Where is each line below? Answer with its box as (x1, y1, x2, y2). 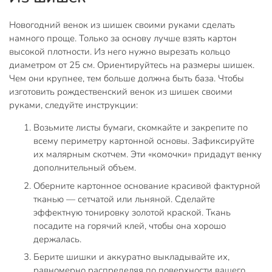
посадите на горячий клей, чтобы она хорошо (33, 219, 226, 232)
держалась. (33, 233, 81, 245)
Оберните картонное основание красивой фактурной (33, 179, 260, 192)
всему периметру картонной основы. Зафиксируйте (33, 135, 254, 148)
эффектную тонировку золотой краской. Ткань (33, 206, 231, 219)
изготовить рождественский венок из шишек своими (9, 86, 233, 98)
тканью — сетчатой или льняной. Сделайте (33, 192, 215, 205)
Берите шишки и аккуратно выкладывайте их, (33, 251, 229, 263)
